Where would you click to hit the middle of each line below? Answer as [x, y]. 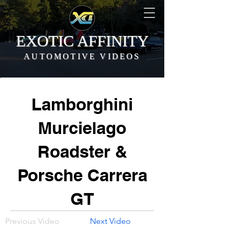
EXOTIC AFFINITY [82, 41]
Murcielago [82, 128]
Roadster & [82, 151]
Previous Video [32, 221]
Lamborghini [82, 104]
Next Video [110, 221]
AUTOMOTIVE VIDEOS [82, 56]
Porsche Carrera [82, 175]
